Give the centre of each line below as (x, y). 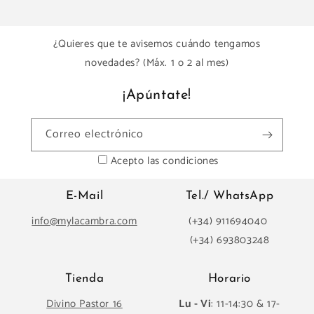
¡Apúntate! (157, 96)
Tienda (84, 279)
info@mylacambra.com (84, 221)
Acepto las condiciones (165, 161)
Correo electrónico (95, 135)
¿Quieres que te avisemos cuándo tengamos (157, 44)
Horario (230, 279)
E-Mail (84, 196)
